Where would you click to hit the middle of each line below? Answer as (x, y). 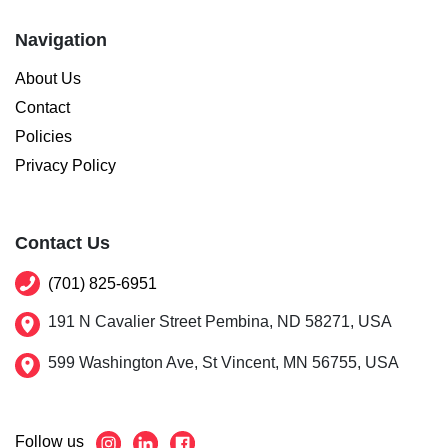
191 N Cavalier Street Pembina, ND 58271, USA (220, 322)
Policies (43, 136)
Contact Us (62, 242)
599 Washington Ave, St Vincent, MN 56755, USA (223, 363)
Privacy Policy (65, 165)
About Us (48, 78)
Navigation (61, 40)
